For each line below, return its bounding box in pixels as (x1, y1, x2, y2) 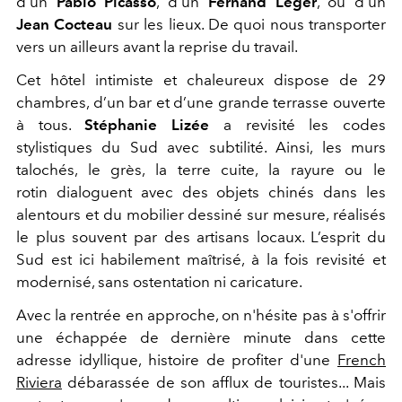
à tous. (16, 116, 85, 135)
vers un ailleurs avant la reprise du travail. (16, 38, 298, 57)
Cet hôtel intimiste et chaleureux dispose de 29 (16, 71, 386, 90)
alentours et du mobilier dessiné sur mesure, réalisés (16, 205, 386, 224)
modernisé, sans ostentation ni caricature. (16, 273, 302, 292)
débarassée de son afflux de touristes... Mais (62, 373, 386, 392)
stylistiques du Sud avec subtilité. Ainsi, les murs (16, 138, 386, 157)
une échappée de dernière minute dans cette (16, 328, 386, 347)
